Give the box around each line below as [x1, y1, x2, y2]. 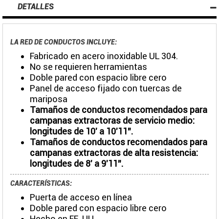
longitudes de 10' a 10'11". [30, 126, 133, 136]
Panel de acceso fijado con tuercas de [30, 83, 182, 93]
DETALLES [18, 1, 54, 11]
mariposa [30, 93, 67, 104]
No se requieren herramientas [30, 61, 147, 72]
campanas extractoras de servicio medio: [30, 115, 195, 126]
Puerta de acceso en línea [30, 192, 132, 202]
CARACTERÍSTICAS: [10, 179, 72, 187]
